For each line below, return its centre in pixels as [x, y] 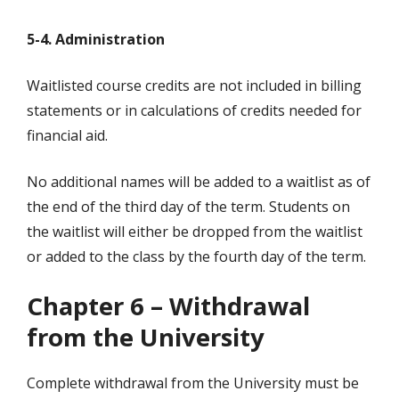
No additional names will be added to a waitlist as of [199, 182]
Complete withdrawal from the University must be [193, 383]
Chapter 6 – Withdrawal [168, 306]
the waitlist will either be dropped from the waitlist [195, 232]
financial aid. [67, 136]
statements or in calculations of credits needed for [194, 111]
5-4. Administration [96, 40]
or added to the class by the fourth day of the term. [196, 257]
